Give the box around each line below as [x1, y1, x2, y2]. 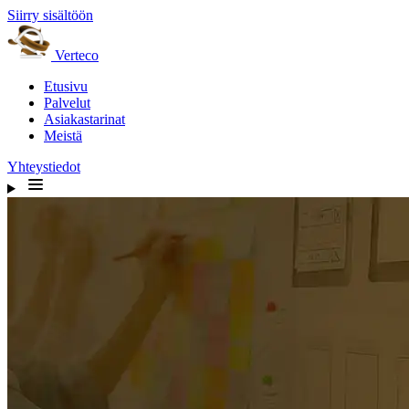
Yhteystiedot [7, 159, 80, 174]
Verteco [55, 47, 99, 63]
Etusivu [44, 79, 88, 94]
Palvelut [44, 95, 90, 110]
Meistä [44, 128, 82, 143]
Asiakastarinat [44, 111, 125, 127]
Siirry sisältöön [7, 7, 93, 23]
